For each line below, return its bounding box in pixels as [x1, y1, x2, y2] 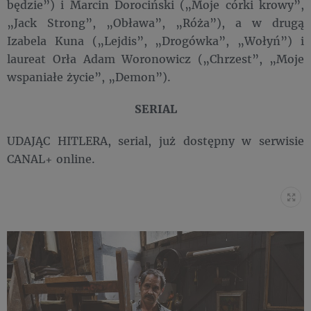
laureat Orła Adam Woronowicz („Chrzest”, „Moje [7, 51, 304, 66]
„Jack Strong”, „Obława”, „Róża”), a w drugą [7, 15, 304, 30]
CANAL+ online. [7, 151, 95, 166]
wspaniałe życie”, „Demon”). [7, 69, 171, 84]
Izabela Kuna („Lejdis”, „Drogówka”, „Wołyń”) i [7, 33, 304, 48]
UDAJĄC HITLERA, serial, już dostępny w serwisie [7, 133, 304, 148]
